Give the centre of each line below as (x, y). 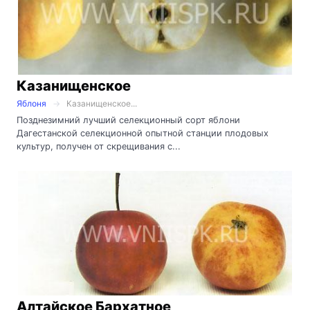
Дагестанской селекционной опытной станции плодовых (143, 133)
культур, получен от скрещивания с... (99, 146)
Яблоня (31, 103)
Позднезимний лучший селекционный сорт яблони (128, 120)
